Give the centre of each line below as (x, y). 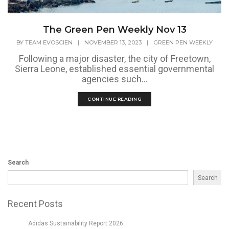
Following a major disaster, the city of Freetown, (114, 59)
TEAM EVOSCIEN (49, 43)
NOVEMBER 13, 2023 (113, 43)
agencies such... (114, 79)
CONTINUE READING (114, 99)
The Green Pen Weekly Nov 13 (114, 30)
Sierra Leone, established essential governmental (114, 69)
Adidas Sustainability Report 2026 (76, 223)
